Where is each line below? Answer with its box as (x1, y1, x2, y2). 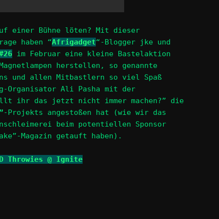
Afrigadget (52, 37, 96, 46)
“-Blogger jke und (96, 37, 171, 46)
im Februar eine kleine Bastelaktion (12, 49, 171, 58)
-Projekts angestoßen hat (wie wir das (3, 108, 166, 117)
